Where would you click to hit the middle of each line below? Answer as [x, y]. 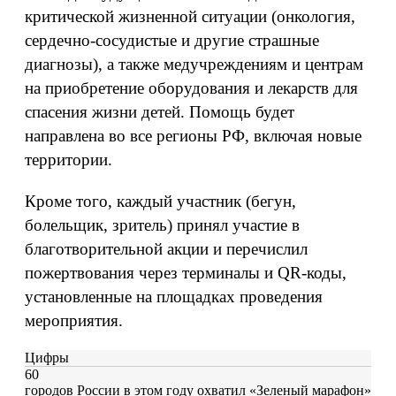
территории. [69, 160]
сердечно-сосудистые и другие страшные [172, 40]
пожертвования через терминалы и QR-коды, [186, 273]
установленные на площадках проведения [174, 297]
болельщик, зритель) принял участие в [162, 225]
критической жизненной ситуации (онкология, [190, 16]
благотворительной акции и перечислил [166, 249]
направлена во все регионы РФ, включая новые [193, 136]
